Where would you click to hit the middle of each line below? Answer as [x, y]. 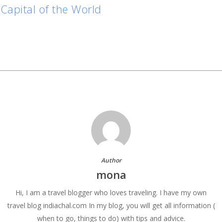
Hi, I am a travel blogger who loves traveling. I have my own [111, 193]
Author [111, 160]
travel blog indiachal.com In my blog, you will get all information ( [111, 205]
